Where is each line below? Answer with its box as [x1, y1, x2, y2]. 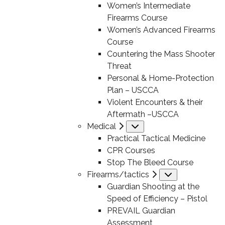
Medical [86, 122, 116, 131]
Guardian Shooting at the [106, 182, 199, 191]
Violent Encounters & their [106, 97, 203, 107]
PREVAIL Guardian [106, 206, 175, 215]
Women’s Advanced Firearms [106, 25, 215, 35]
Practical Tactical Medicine [106, 134, 205, 143]
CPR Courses [106, 146, 155, 155]
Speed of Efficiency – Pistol [106, 194, 207, 203]
